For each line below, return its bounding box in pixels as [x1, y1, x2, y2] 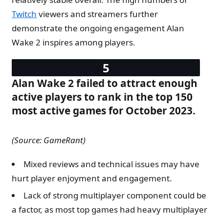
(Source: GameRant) [12, 134, 86, 146]
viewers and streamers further [37, 8, 158, 20]
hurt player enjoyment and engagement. [12, 172, 174, 184]
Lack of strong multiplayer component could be [23, 189, 206, 201]
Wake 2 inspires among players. [12, 36, 135, 48]
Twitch [12, 8, 37, 20]
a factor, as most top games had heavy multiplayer [12, 203, 207, 215]
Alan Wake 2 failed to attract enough [12, 76, 197, 90]
